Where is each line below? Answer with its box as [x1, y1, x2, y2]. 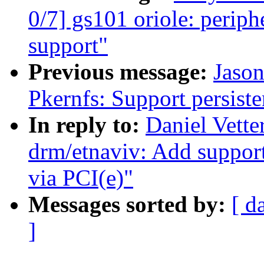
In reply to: [28, 112, 146, 138]
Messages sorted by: [28, 192, 232, 217]
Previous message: [28, 59, 213, 85]
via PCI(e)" [28, 165, 133, 191]
